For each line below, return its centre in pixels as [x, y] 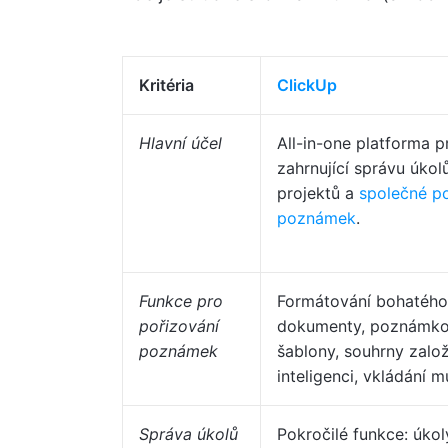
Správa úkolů [188, 434]
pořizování [179, 326]
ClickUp [307, 85]
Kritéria [166, 85]
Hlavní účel [180, 143]
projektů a [318, 193]
